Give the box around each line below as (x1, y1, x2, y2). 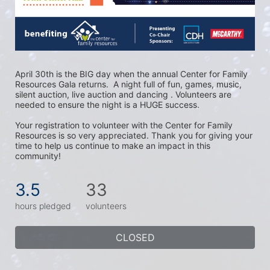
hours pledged (15, 200, 71, 211)
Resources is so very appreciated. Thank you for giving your (15, 130, 253, 140)
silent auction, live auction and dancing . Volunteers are (15, 89, 231, 99)
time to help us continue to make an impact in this (15, 140, 210, 151)
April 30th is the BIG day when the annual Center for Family (15, 68, 248, 79)
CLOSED (115, 231, 155, 243)
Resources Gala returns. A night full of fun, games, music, (15, 78, 242, 89)
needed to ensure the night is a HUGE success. (15, 99, 202, 110)
